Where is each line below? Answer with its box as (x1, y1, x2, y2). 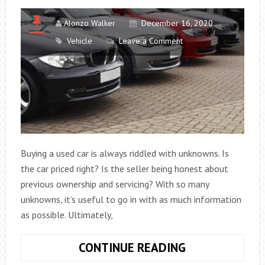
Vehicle (66, 35, 92, 46)
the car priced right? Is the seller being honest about (20, 163, 228, 175)
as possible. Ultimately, (20, 209, 113, 221)
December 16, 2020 (141, 17, 213, 28)
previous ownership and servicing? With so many (20, 178, 209, 190)
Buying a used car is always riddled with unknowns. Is (20, 147, 229, 160)
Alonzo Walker (63, 17, 115, 28)
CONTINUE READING (79, 240, 186, 256)
